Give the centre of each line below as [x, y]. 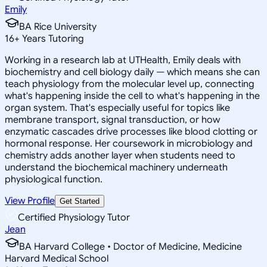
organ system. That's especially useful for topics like [117, 108]
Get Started [80, 201]
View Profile [30, 201]
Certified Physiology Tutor [74, 217]
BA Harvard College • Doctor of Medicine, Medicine [131, 246]
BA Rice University [58, 27]
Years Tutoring [52, 38]
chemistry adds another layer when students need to [120, 155]
